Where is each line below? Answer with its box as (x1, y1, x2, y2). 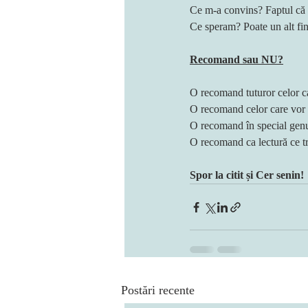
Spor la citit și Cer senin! (190, 169, 304, 181)
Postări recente (121, 283, 195, 297)
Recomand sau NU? (190, 54, 283, 65)
